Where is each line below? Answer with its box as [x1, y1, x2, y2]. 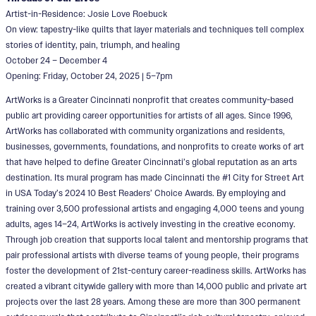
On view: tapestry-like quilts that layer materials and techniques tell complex [6, 23, 304, 35]
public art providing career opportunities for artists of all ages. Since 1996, [6, 109, 293, 121]
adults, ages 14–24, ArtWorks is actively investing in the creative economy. [6, 218, 296, 229]
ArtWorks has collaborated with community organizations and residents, [6, 125, 285, 136]
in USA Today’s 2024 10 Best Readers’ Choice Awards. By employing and [6, 187, 286, 198]
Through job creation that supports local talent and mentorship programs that [6, 233, 308, 245]
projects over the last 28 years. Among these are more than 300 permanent [6, 296, 300, 307]
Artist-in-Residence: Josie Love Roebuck [6, 8, 167, 19]
